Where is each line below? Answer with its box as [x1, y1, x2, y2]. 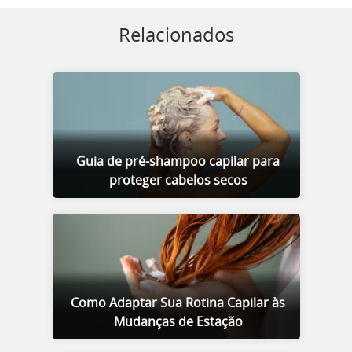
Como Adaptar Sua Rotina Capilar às [71, 296, 285, 310]
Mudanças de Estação [113, 315, 243, 328]
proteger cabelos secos [108, 174, 247, 187]
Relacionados [118, 26, 234, 46]
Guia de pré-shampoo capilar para [76, 155, 280, 168]
